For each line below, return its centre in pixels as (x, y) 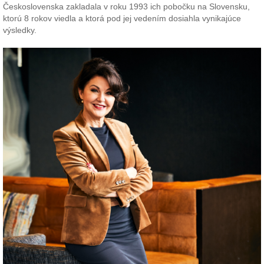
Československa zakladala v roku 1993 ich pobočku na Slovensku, (126, 7)
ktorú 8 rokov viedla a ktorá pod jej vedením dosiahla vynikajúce (122, 19)
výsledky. (20, 30)
